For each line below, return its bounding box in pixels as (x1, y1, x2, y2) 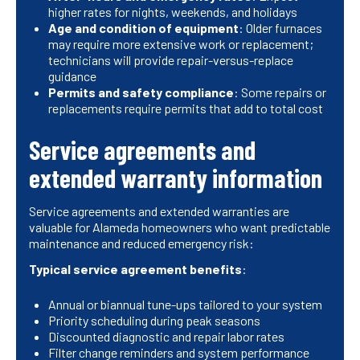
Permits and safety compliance (48, 84, 234, 100)
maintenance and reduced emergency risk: (29, 235, 254, 252)
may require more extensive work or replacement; (48, 36, 313, 52)
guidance (48, 68, 96, 84)
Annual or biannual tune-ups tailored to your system (48, 297, 322, 313)
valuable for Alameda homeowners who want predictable (29, 219, 330, 235)
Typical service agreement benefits (29, 261, 242, 277)
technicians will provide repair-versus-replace (48, 52, 293, 68)
